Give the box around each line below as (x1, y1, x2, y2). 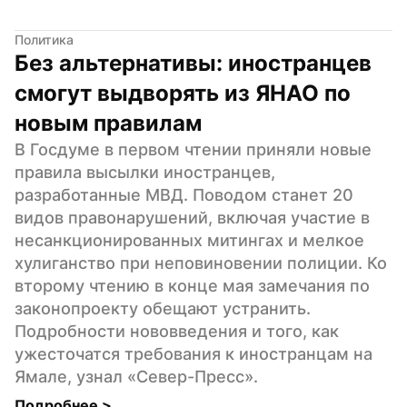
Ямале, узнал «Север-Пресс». (15, 366, 258, 386)
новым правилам (15, 109, 202, 136)
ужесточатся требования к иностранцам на (15, 343, 372, 363)
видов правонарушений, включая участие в (15, 207, 370, 227)
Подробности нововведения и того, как (15, 321, 339, 341)
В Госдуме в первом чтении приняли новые (15, 139, 372, 159)
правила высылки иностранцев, (15, 162, 275, 182)
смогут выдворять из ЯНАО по (15, 79, 351, 106)
